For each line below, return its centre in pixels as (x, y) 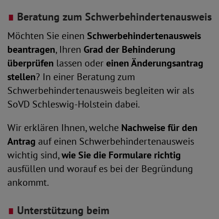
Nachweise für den (159, 127)
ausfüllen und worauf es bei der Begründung (100, 168)
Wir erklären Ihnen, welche (64, 127)
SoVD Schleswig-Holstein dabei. (74, 104)
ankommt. (28, 182)
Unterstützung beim (62, 210)
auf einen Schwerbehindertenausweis (115, 141)
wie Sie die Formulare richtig (121, 155)
